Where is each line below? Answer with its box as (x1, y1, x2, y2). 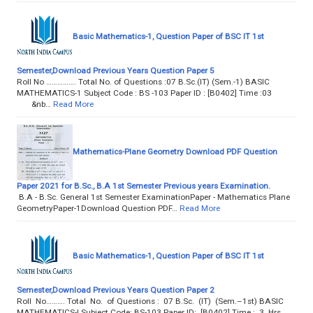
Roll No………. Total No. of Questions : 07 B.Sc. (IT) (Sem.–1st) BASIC (17, 296, 288, 306)
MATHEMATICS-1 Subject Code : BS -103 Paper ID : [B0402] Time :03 (17, 87, 284, 98)
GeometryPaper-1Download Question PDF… (17, 203, 177, 213)
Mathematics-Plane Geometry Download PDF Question (73, 146, 277, 156)
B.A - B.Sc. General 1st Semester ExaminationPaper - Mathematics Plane (17, 191, 290, 202)
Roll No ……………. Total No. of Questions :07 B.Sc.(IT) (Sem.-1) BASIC (17, 76, 270, 87)
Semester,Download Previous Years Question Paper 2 (17, 284, 214, 295)
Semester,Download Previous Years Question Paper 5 (17, 65, 214, 75)
